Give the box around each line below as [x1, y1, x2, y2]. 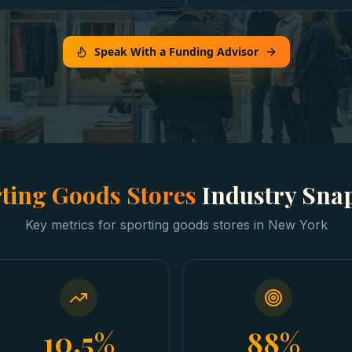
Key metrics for [24, 217, 120, 233]
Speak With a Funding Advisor [93, 44, 258, 59]
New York [267, 217, 328, 233]
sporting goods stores [119, 217, 250, 233]
